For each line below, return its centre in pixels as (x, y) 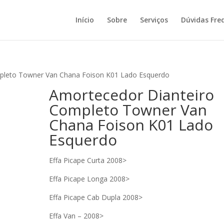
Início (84, 20)
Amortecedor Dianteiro (132, 95)
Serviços (154, 20)
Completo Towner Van (128, 110)
